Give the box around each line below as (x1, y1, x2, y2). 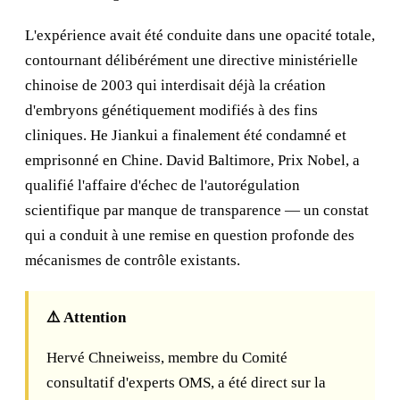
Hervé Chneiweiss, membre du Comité (46, 349, 287, 366)
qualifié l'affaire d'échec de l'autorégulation (25, 177, 300, 194)
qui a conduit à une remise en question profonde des (25, 227, 354, 244)
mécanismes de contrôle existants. (25, 252, 240, 269)
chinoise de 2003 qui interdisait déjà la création (25, 77, 326, 94)
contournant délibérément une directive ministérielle (25, 52, 358, 69)
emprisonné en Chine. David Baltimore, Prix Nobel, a (25, 152, 360, 169)
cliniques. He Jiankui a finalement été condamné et (25, 127, 346, 144)
